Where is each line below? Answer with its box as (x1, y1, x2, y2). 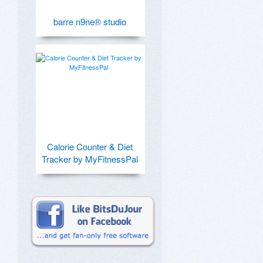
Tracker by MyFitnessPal (42, 153, 138, 165)
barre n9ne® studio (53, 15, 126, 28)
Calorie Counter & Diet (47, 140, 133, 153)
